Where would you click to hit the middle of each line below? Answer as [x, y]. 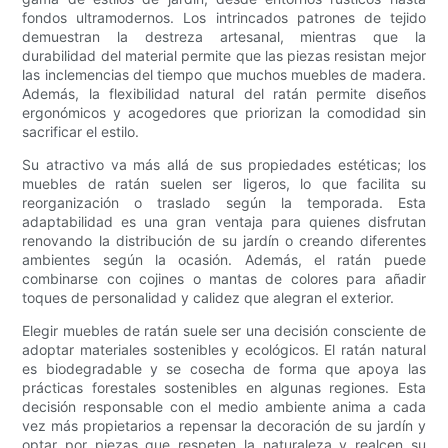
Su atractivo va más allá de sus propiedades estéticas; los [224, 165]
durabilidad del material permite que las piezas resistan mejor [224, 56]
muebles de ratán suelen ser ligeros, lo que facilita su [224, 184]
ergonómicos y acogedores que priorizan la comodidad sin [224, 113]
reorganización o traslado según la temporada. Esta [224, 203]
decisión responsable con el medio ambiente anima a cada [224, 407]
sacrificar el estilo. [81, 132]
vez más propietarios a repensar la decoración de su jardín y [224, 426]
